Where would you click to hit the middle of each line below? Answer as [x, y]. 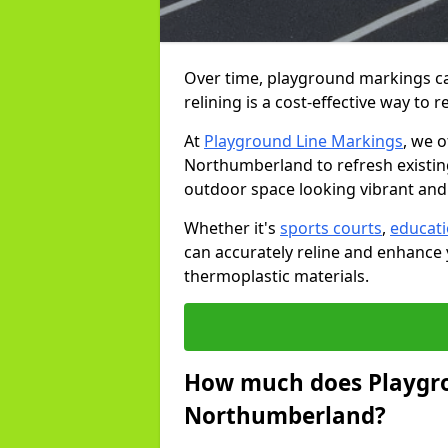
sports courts [331, 228]
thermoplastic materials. [276, 276]
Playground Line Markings [303, 141]
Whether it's [232, 228]
